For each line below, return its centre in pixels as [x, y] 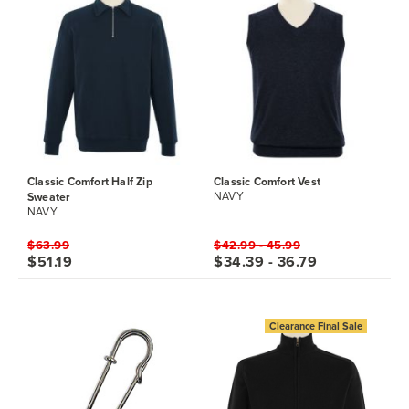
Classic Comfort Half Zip [90, 182]
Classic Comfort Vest [267, 182]
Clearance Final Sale [316, 326]
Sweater [49, 197]
